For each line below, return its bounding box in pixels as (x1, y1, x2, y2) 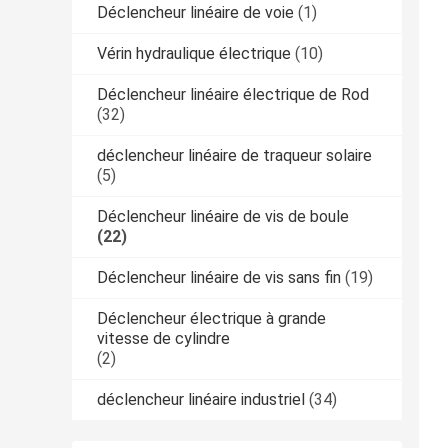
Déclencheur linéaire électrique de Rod (97, 84, 369, 104)
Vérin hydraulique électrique (97, 43, 291, 63)
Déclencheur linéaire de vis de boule (97, 206, 349, 226)
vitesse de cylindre (97, 328, 230, 348)
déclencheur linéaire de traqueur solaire (97, 145, 372, 165)
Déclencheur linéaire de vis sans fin (97, 267, 341, 287)
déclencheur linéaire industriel (97, 389, 305, 409)
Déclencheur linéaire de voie (97, 2, 294, 22)
